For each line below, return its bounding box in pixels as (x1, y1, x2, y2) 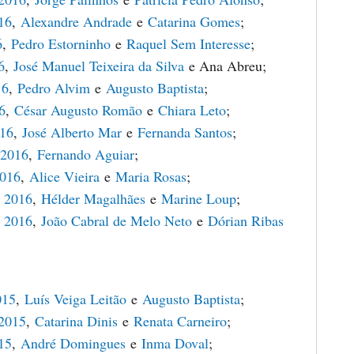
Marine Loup (161, 189, 236, 208)
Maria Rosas (115, 167, 186, 186)
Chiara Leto (158, 100, 226, 119)
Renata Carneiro (134, 311, 227, 330)
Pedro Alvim (17, 78, 90, 97)
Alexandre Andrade (21, 12, 132, 31)
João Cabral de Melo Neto (41, 211, 192, 230)
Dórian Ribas (208, 211, 284, 230)
